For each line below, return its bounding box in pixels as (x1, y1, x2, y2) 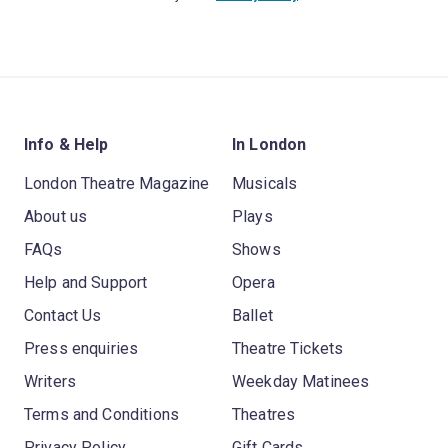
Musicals (232, 173, 298, 193)
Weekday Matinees (232, 371, 370, 391)
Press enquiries (24, 338, 139, 358)
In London (232, 134, 307, 154)
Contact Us (24, 305, 102, 325)
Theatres (232, 404, 296, 424)
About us (24, 206, 88, 226)
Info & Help (24, 134, 109, 154)
